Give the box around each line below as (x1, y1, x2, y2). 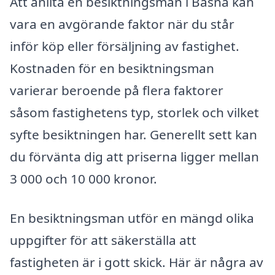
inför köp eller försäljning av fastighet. (10, 37, 239, 55)
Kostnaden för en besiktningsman (10, 60, 214, 77)
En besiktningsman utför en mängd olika (10, 209, 254, 227)
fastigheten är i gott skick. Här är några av (10, 253, 263, 271)
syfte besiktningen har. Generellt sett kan (10, 126, 257, 144)
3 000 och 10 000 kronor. (10, 170, 157, 188)
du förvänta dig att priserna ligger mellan (10, 148, 259, 166)
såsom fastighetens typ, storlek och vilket (10, 104, 259, 122)
